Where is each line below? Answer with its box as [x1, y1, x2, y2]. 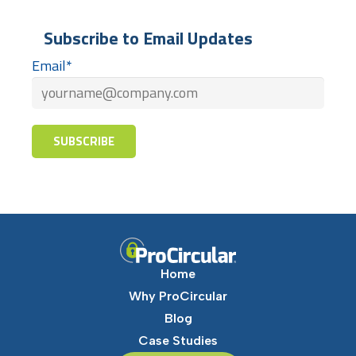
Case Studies [138, 333, 218, 348]
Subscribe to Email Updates [44, 25, 253, 52]
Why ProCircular [129, 288, 227, 304]
